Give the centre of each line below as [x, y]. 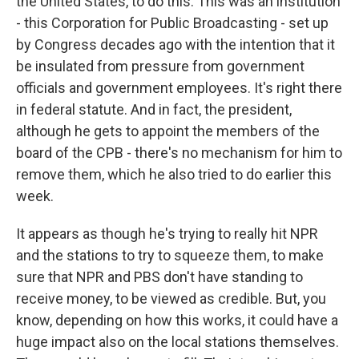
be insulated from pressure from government [160, 66]
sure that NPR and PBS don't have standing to [159, 277]
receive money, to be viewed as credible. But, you [171, 298]
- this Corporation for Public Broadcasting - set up [172, 23]
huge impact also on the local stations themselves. [177, 342]
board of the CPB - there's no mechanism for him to [179, 153]
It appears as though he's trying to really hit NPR [167, 234]
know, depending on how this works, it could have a [177, 320]
